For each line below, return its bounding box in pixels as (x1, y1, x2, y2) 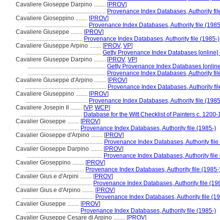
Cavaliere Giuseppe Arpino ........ (16, 42, 103, 49)
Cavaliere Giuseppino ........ (16, 90, 89, 97)
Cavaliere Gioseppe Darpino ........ (16, 1, 107, 8)
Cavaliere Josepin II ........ (16, 104, 83, 111)
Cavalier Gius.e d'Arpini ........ (16, 173, 93, 180)
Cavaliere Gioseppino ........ (16, 15, 89, 22)
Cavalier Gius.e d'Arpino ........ (16, 187, 95, 193)
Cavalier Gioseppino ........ (16, 159, 85, 166)
